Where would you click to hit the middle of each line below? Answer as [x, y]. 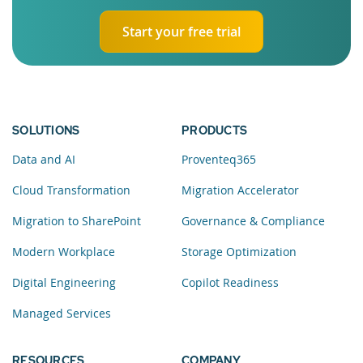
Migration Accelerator [240, 190]
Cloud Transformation [71, 190]
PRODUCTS [215, 131]
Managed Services [62, 314]
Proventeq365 [219, 160]
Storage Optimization [239, 252]
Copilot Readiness [230, 283]
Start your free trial [181, 32]
